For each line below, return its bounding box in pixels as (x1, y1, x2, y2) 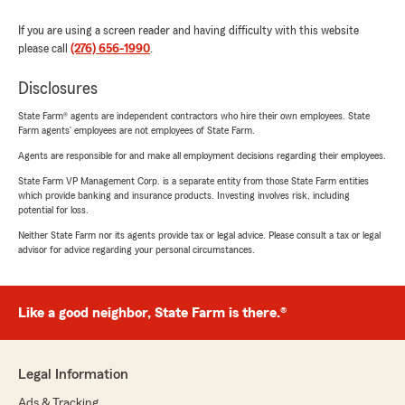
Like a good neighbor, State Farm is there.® (18, 305, 287, 320)
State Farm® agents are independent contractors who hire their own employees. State (18, 109, 370, 121)
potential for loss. (18, 203, 89, 215)
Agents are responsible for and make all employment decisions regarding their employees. (18, 149, 386, 161)
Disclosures (18, 79, 98, 98)
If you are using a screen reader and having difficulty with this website (18, 24, 359, 37)
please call (18, 42, 71, 55)
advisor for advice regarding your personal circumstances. (18, 243, 255, 255)
